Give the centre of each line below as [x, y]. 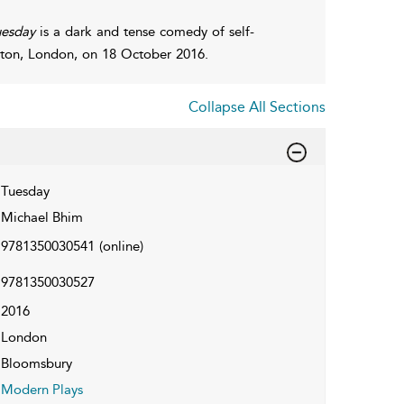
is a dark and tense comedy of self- [147, 31]
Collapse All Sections [257, 106]
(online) [121, 246]
